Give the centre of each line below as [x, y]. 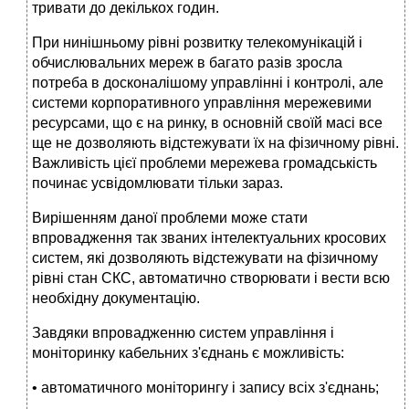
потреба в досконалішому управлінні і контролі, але [208, 83]
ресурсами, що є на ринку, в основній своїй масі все [207, 123]
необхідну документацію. [116, 299]
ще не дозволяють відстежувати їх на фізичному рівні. [215, 143]
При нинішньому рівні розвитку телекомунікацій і [197, 43]
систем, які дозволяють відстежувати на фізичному [205, 258]
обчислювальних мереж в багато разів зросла [187, 63]
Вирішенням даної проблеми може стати [170, 218]
